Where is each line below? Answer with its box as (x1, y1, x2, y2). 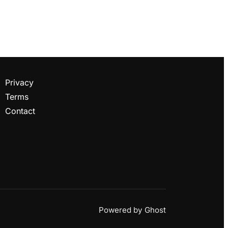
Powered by (98, 205, 145, 215)
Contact (5, 105, 35, 116)
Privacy (5, 77, 34, 88)
